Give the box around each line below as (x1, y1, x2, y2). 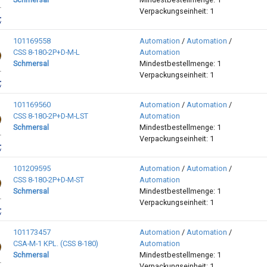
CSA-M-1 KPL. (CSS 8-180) (13, 239, 98, 249)
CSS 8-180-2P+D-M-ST (13, 175, 84, 185)
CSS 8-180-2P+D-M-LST (13, 111, 88, 121)
